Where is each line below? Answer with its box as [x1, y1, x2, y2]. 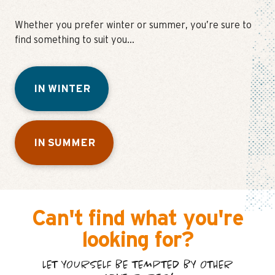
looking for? [81, 230, 194, 252]
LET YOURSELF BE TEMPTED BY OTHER [42, 259, 233, 272]
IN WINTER [34, 83, 90, 95]
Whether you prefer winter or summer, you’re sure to [15, 20, 252, 31]
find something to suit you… [15, 35, 134, 45]
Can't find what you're [32, 208, 243, 230]
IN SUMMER [34, 137, 95, 149]
